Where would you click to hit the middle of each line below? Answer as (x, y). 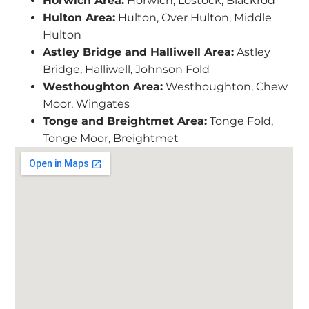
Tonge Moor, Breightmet (111, 138)
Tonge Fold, (240, 121)
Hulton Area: (79, 17)
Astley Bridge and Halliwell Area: (139, 52)
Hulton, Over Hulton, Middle (194, 17)
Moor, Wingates (87, 103)
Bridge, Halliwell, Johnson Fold (127, 69)
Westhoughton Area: (103, 86)
